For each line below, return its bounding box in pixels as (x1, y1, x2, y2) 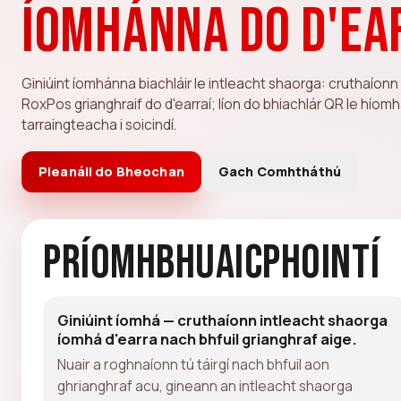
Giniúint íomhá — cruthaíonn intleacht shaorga (57, 309, 388, 330)
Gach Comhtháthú (218, 162, 342, 180)
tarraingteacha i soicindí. (21, 115, 176, 134)
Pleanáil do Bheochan (38, 162, 184, 180)
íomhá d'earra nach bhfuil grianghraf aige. (57, 328, 357, 349)
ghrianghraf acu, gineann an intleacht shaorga (57, 375, 353, 396)
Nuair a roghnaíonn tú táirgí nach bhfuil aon (57, 354, 329, 374)
